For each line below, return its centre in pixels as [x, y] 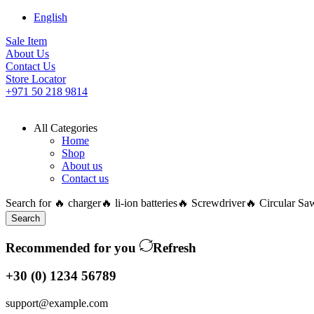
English [50, 17]
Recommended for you [73, 247]
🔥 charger [77, 203]
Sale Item [26, 41]
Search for [30, 203]
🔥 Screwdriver [211, 203]
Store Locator [36, 79]
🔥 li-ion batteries [139, 203]
